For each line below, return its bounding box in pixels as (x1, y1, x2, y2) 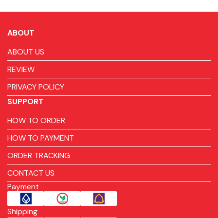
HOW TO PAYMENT (7, 133, 74, 143)
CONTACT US (7, 168, 54, 178)
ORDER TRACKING (7, 150, 70, 161)
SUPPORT (7, 96, 44, 107)
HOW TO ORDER (7, 115, 65, 126)
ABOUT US (7, 47, 44, 57)
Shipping (7, 206, 37, 217)
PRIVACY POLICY (7, 82, 64, 92)
